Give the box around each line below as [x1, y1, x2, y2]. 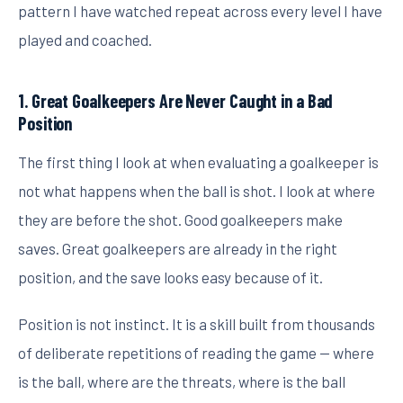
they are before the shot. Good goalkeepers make [18, 210, 343, 228]
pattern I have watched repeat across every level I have [18, 2, 382, 20]
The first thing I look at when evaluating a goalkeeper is [18, 153, 379, 171]
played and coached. [18, 31, 152, 49]
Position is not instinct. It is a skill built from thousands [18, 315, 375, 333]
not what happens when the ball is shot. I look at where [18, 182, 375, 200]
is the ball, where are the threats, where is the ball [18, 372, 345, 390]
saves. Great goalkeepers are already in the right [18, 239, 337, 257]
